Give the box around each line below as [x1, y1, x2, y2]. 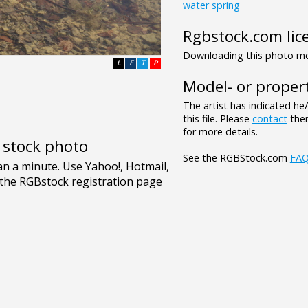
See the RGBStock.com [182, 151, 290, 164]
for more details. [182, 124, 258, 138]
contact [252, 111, 287, 125]
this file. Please [182, 111, 252, 125]
